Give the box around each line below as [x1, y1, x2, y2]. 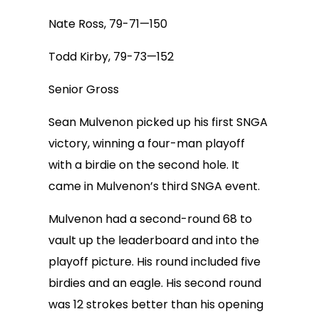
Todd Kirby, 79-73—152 [48, 48, 174, 65]
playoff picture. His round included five [48, 253, 261, 270]
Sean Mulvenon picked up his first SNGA [48, 114, 268, 130]
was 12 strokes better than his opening [48, 296, 263, 313]
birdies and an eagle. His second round [48, 275, 261, 291]
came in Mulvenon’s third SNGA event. [48, 178, 260, 194]
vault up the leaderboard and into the [48, 232, 259, 249]
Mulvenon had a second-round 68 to [48, 211, 252, 227]
